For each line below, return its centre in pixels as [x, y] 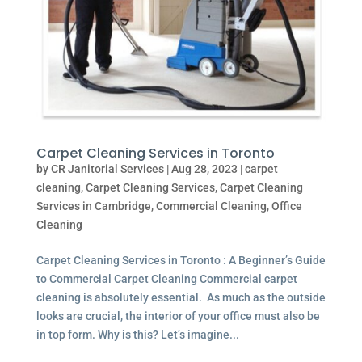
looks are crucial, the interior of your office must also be [178, 316]
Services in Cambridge [93, 206]
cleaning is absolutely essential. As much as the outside [181, 297]
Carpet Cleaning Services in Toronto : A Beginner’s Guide [181, 260]
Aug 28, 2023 [204, 168]
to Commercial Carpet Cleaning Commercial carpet [166, 278]
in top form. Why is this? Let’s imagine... [137, 334]
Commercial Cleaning [211, 206]
